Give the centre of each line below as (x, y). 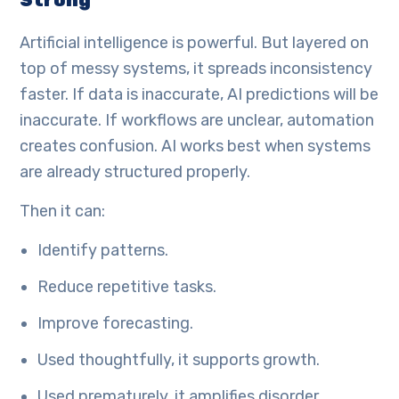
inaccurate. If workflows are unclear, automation (197, 121)
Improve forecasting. (116, 324)
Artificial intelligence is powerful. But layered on (195, 43)
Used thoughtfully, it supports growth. (179, 360)
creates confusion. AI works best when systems (195, 147)
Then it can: (63, 212)
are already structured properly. (135, 172)
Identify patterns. (103, 251)
